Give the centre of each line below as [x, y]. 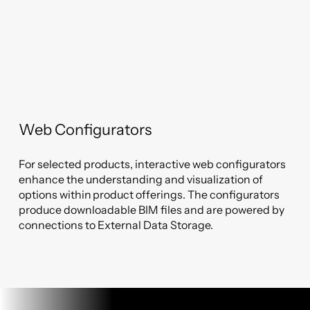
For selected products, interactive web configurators [153, 164]
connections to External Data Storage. [116, 225]
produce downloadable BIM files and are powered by [152, 210]
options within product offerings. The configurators [149, 194]
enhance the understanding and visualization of [141, 179]
